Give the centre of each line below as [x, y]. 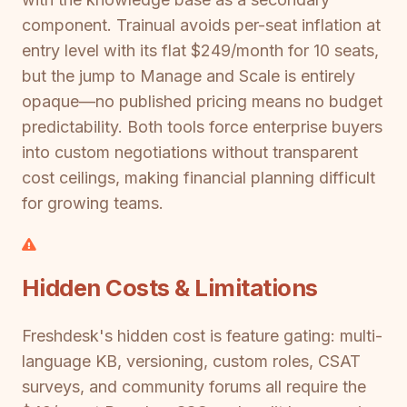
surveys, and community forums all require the [194, 387]
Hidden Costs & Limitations [170, 287]
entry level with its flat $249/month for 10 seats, [200, 51]
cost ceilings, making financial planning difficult [199, 178]
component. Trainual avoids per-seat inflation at [201, 25]
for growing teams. [93, 203]
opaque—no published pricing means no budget [202, 102]
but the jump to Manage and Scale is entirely [189, 76]
